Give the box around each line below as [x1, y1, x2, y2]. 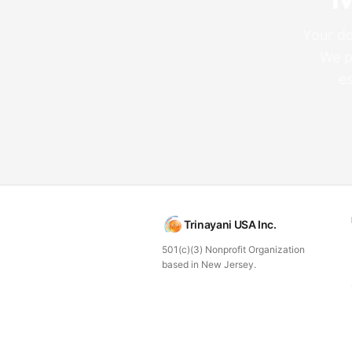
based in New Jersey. [162, 258, 256, 271]
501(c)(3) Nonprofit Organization [162, 244, 305, 256]
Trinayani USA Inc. [184, 218, 277, 232]
